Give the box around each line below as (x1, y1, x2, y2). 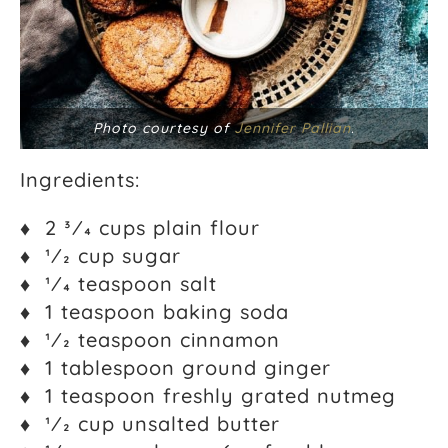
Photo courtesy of (93, 118, 234, 137)
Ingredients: (20, 166, 140, 192)
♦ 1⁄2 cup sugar (20, 242, 181, 268)
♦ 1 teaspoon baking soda (20, 298, 289, 324)
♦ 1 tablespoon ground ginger (20, 354, 331, 380)
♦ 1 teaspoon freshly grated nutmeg (20, 382, 396, 408)
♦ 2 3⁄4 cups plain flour (20, 214, 260, 240)
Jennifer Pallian (234, 118, 351, 137)
